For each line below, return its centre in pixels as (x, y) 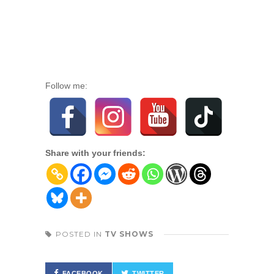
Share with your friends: (95, 153)
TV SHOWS (129, 234)
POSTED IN (80, 234)
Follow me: (66, 85)
